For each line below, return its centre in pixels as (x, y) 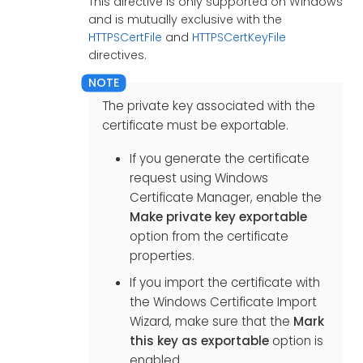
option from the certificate (209, 237)
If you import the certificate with (224, 282)
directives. (117, 55)
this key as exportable (199, 340)
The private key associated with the (208, 106)
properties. (162, 256)
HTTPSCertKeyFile (239, 37)
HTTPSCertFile (125, 37)
